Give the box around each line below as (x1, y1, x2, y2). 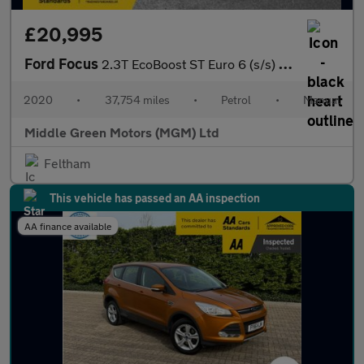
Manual (302, 93, 340, 106)
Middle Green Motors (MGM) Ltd (24, 124, 219, 140)
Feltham (44, 155, 90, 171)
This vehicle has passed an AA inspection (50, 191, 260, 205)
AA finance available (24, 220, 111, 232)
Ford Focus (24, 54, 102, 72)
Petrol (221, 93, 252, 106)
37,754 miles (104, 93, 170, 106)
